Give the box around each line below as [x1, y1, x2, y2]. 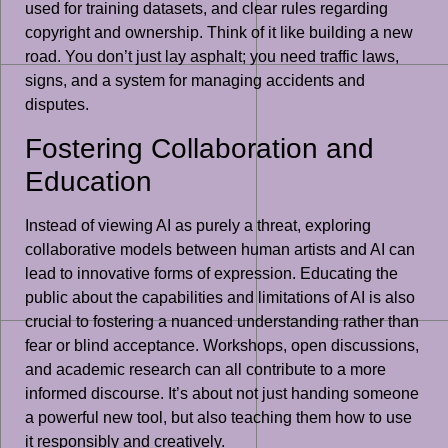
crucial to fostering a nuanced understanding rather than [25, 312, 419, 330]
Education [25, 165, 152, 197]
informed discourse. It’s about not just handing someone [25, 384, 419, 402]
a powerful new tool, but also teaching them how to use [25, 408, 412, 426]
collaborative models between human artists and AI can [25, 240, 415, 258]
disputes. [25, 96, 89, 114]
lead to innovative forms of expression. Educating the [25, 264, 398, 282]
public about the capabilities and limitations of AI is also [25, 288, 415, 306]
